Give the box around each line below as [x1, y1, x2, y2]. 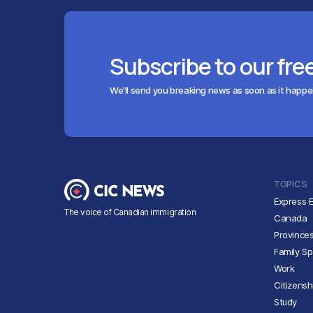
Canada [274, 212, 307, 224]
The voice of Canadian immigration [64, 207, 196, 218]
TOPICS [274, 178, 307, 190]
